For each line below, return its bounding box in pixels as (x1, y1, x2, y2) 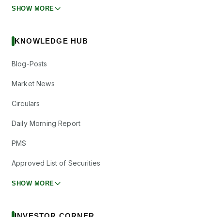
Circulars (12, 99, 40, 108)
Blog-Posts (12, 60, 47, 68)
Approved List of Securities (12, 159, 101, 168)
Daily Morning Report (12, 119, 81, 128)
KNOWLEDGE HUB (15, 37, 89, 46)
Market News (12, 79, 55, 88)
